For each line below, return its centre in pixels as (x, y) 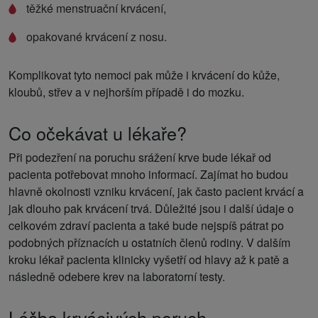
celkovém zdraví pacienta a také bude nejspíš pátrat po (146, 225)
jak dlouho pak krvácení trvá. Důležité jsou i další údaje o (151, 208)
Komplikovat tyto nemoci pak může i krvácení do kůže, (144, 75)
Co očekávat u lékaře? (98, 132)
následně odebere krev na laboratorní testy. (117, 276)
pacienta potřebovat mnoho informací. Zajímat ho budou (148, 174)
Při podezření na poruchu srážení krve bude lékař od (140, 157)
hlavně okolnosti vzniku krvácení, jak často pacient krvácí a (156, 191)
